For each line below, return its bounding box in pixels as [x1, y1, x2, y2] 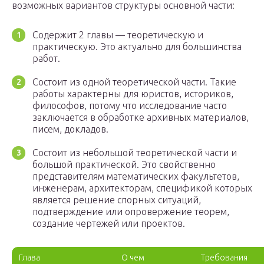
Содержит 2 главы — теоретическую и [32, 29, 203, 41]
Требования [200, 253, 247, 263]
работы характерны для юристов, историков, [32, 88, 233, 100]
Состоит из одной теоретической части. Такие [32, 77, 236, 88]
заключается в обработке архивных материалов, [32, 112, 249, 123]
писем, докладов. [32, 124, 108, 135]
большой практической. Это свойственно [32, 159, 216, 170]
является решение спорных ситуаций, [32, 194, 201, 206]
